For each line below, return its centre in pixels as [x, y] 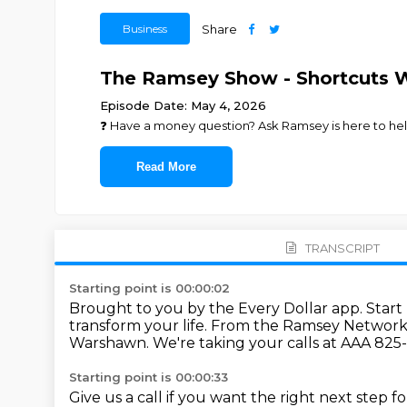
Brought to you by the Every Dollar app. [218, 308]
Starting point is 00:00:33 [149, 377]
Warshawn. [111, 343]
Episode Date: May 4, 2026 [183, 105]
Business [144, 29]
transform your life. [140, 326]
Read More [166, 167]
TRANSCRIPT [342, 248]
